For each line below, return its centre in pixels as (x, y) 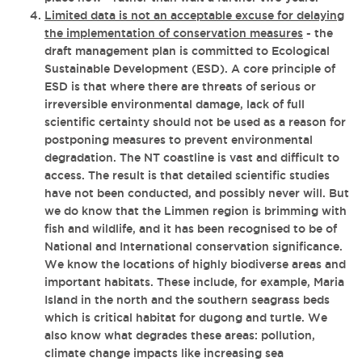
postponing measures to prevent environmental (179, 140)
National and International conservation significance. (194, 246)
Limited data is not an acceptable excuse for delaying (194, 15)
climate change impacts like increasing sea (164, 353)
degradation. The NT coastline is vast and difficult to (192, 158)
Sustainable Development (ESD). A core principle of (190, 69)
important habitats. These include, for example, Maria (194, 282)
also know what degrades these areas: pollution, (180, 335)
